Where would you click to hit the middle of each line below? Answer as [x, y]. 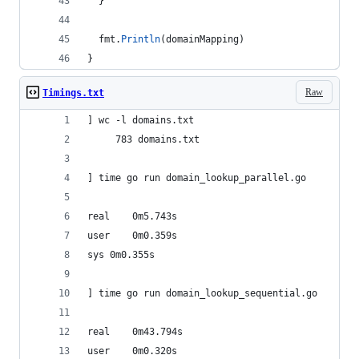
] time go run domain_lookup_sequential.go [202, 293]
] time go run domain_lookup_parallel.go [197, 178]
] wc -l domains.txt [143, 120]
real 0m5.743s [155, 216]
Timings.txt [73, 93]
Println [141, 39]
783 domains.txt [143, 139]
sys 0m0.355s [132, 255]
